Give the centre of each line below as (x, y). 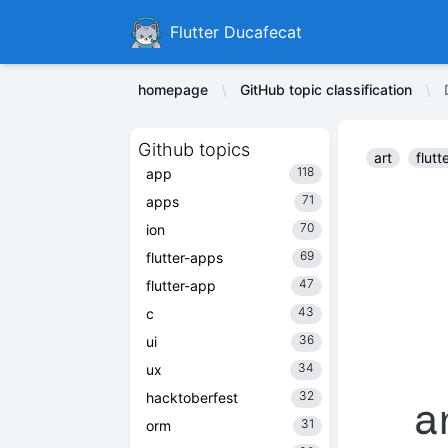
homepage (173, 89)
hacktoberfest (192, 397)
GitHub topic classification (326, 89)
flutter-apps (184, 257)
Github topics (194, 149)
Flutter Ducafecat (236, 32)
